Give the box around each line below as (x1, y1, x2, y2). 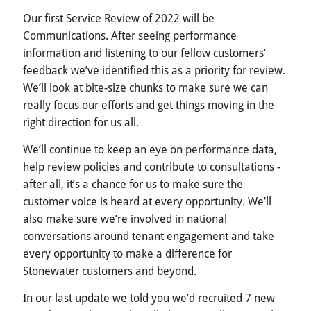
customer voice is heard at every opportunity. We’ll (23, 195, 271, 209)
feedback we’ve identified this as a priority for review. (23, 64, 285, 78)
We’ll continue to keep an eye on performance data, (23, 143, 277, 157)
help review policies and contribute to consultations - (23, 160, 280, 174)
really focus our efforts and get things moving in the (23, 99, 274, 112)
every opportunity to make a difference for (23, 247, 232, 261)
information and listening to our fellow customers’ (23, 47, 266, 60)
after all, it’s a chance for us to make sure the (23, 178, 243, 192)
